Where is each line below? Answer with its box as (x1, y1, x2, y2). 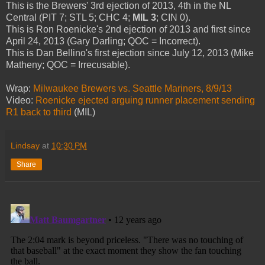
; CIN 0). (156, 12, 190, 22)
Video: (6, 95, 35, 105)
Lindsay (11, 140, 40, 150)
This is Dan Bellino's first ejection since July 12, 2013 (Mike (6, 47, 254, 58)
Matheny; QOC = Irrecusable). (6, 59, 130, 70)
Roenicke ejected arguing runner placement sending (35, 95, 255, 105)
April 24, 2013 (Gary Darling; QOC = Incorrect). (6, 35, 201, 46)
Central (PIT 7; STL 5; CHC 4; (6, 12, 132, 22)
